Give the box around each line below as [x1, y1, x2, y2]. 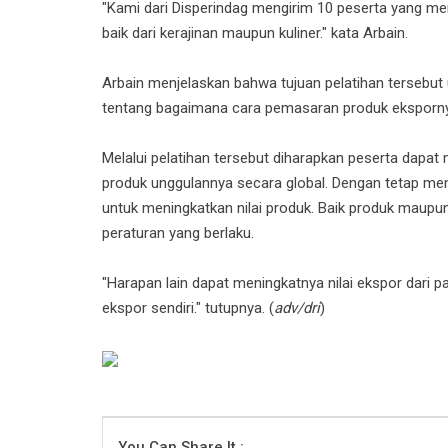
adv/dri [274, 299, 320, 318]
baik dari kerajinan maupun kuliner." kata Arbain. [102, 24, 408, 43]
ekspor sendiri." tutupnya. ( [102, 299, 274, 318]
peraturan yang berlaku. [102, 224, 254, 243]
